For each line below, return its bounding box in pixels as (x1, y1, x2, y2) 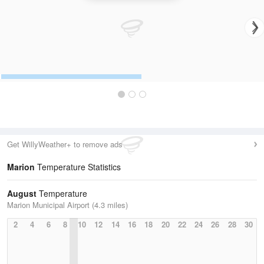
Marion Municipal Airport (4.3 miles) (7, 199, 128, 210)
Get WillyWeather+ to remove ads (7, 138, 123, 150)
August (7, 187, 37, 199)
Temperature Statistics (35, 161, 121, 173)
